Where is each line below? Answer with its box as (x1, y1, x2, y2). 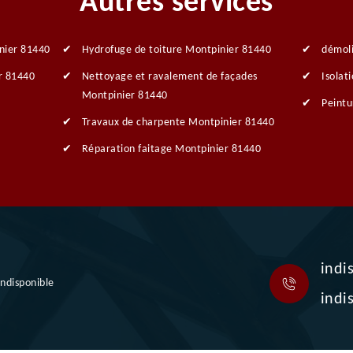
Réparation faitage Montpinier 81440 (81, 143, 262, 156)
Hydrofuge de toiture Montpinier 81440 (81, 44, 272, 57)
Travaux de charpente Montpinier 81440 (81, 117, 275, 129)
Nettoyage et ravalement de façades (81, 71, 258, 84)
